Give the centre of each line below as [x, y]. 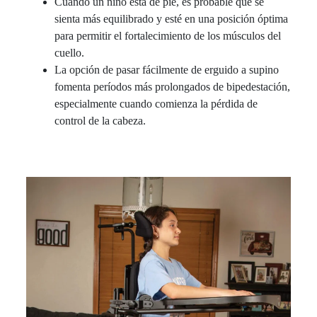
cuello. [70, 52]
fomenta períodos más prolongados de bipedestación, [173, 86]
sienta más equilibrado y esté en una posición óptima [172, 18]
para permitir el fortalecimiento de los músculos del [168, 35]
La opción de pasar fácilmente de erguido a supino [167, 69]
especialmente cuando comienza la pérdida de [156, 103]
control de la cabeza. [100, 120]
